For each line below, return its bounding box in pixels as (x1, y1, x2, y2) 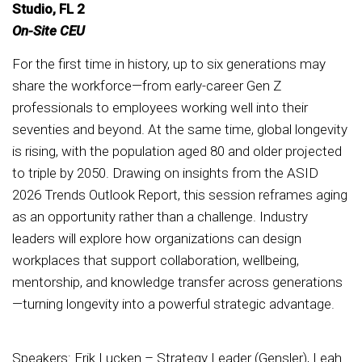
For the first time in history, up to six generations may (12, 55, 326, 72)
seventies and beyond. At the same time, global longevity (12, 120, 347, 137)
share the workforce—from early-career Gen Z (12, 77, 281, 94)
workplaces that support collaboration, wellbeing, (12, 251, 299, 268)
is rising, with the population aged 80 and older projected (12, 142, 342, 159)
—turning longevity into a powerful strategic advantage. (12, 295, 338, 312)
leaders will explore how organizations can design (12, 229, 301, 246)
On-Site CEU (12, 23, 85, 40)
